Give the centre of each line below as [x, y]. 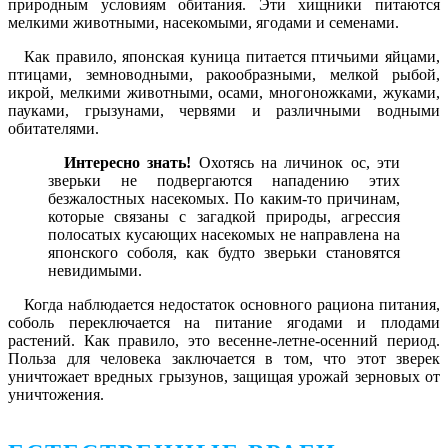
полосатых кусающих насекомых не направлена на [224, 235]
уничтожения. [56, 395]
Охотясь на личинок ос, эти [296, 163]
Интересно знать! [128, 163]
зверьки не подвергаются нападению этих [224, 181]
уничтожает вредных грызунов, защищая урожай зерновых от [224, 377]
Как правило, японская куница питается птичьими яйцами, [232, 57]
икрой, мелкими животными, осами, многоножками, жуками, [224, 93]
